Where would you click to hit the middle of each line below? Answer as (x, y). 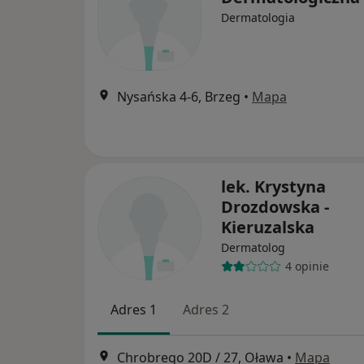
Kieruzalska (268, 227)
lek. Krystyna (273, 186)
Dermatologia (258, 17)
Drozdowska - (275, 206)
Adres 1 (134, 309)
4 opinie (307, 266)
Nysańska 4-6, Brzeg (179, 96)
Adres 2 (206, 309)
